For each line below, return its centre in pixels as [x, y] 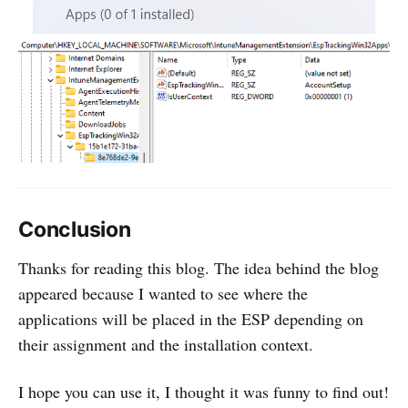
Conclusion [75, 230]
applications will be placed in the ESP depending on [191, 319]
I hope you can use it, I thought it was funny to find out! [204, 392]
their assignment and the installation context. [166, 345]
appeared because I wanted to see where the [163, 294]
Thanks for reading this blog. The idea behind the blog [199, 268]
